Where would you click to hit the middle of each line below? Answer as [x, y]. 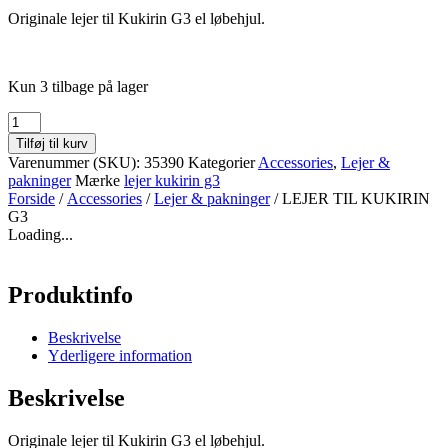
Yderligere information [120, 356]
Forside [31, 199]
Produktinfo [70, 295]
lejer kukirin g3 [172, 181]
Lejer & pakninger [212, 199]
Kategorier [221, 163]
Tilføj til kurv [52, 144]
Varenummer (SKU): [76, 163]
